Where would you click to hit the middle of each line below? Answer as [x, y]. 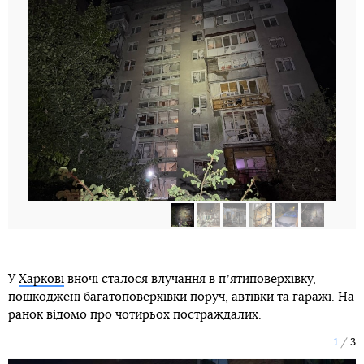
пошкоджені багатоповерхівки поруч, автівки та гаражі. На [181, 297]
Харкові [41, 279]
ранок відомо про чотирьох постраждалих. [135, 315]
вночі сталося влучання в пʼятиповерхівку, [190, 279]
